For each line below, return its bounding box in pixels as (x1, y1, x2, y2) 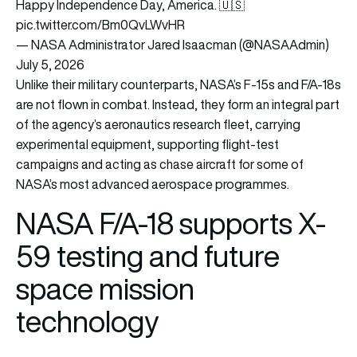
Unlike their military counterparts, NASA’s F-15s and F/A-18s (16, 75, 341, 93)
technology (16, 300, 159, 342)
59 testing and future (16, 235, 280, 277)
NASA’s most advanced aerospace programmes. (16, 175, 289, 193)
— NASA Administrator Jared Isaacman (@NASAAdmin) (16, 35, 329, 53)
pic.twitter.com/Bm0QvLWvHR (16, 15, 185, 33)
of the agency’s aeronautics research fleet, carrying (16, 115, 300, 133)
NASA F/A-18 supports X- (16, 202, 326, 244)
